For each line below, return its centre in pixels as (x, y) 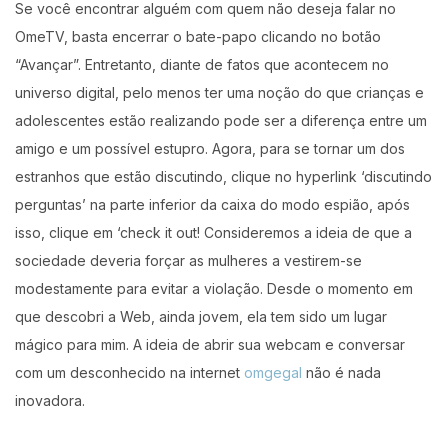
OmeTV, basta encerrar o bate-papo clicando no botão (198, 36)
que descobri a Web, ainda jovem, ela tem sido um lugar (201, 316)
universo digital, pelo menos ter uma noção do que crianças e (219, 92)
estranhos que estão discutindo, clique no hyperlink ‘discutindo (223, 176)
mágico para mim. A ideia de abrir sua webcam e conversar (210, 344)
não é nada (341, 372)
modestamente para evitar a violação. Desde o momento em (214, 288)
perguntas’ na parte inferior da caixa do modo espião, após (212, 204)
